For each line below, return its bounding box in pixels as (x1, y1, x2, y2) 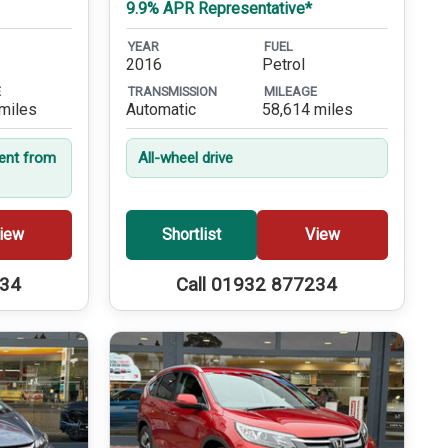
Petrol (261, 55, 305, 75)
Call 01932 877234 (176, 273, 338, 296)
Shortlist (161, 225, 221, 245)
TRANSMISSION (127, 83, 217, 99)
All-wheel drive (137, 148, 233, 167)
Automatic (125, 99, 196, 119)
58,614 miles (261, 99, 353, 119)
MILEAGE (263, 83, 317, 99)
